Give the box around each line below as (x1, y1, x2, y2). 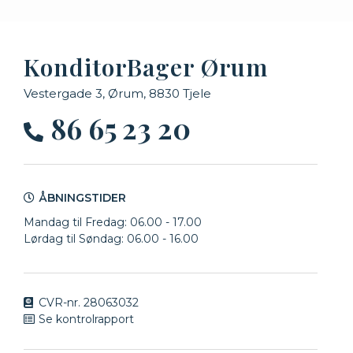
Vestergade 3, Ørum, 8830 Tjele (24, 85, 211, 101)
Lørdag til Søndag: (24, 231, 127, 246)
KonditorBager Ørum (24, 50, 269, 83)
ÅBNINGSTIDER (39, 190, 126, 205)
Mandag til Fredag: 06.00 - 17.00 (24, 214, 202, 229)
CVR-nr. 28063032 (39, 295, 139, 310)
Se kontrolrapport (39, 311, 134, 326)
